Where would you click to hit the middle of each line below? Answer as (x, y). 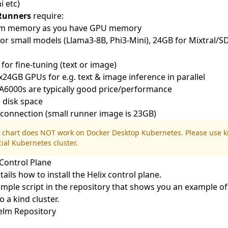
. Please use (202, 133)
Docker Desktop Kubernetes (134, 133)
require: (47, 16)
